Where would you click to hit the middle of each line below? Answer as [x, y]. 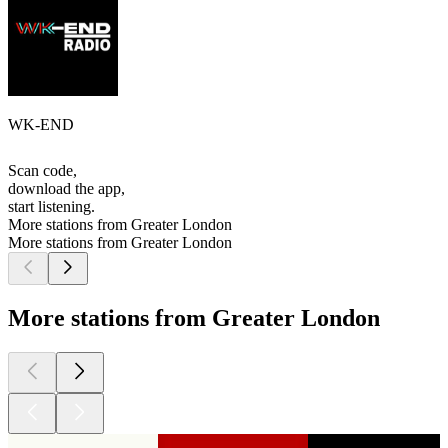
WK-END [41, 125]
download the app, [66, 189]
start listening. [51, 207]
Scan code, [42, 171]
